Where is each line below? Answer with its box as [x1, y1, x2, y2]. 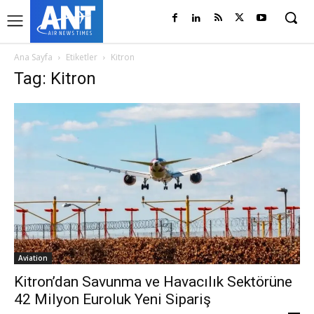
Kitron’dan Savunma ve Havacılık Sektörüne [14, 273, 292, 290]
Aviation [18, 252, 48, 263]
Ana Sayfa [14, 51, 53, 63]
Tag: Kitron [14, 69, 96, 88]
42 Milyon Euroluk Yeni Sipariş [14, 290, 211, 308]
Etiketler [66, 51, 97, 63]
